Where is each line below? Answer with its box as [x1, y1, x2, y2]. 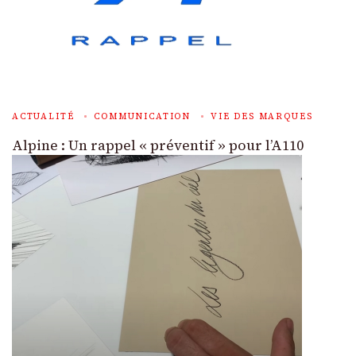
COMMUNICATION [94, 110, 192, 122]
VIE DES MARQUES [211, 110, 313, 122]
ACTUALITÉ [12, 110, 75, 122]
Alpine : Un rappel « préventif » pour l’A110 [12, 135, 304, 155]
